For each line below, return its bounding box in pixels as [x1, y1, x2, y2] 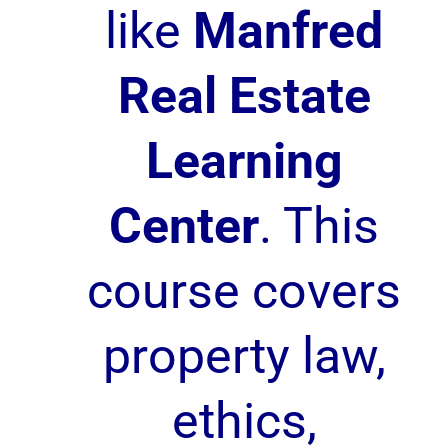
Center [109, 197, 259, 255]
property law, [102, 327, 386, 385]
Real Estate [117, 67, 371, 125]
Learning [145, 132, 343, 190]
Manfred [193, 2, 383, 60]
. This [259, 197, 379, 255]
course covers [87, 262, 401, 320]
